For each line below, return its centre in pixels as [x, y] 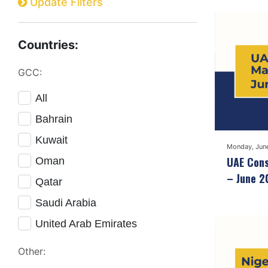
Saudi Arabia [66, 203]
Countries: [48, 45]
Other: [32, 252]
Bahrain [54, 119]
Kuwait [51, 140]
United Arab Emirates [86, 224]
